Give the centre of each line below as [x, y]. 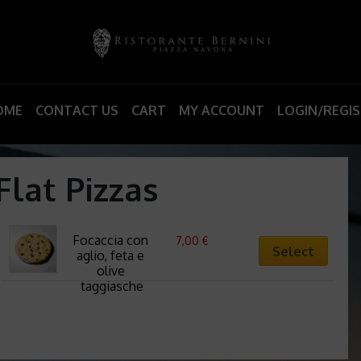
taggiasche [112, 286]
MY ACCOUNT [221, 110]
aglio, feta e [111, 256]
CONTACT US [77, 110]
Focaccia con [111, 241]
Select [293, 251]
